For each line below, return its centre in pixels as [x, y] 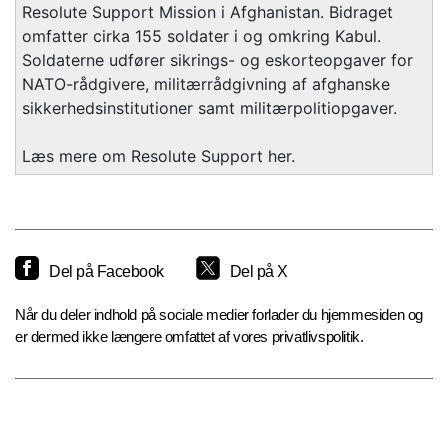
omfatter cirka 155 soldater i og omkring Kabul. [201, 36]
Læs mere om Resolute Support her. [158, 156]
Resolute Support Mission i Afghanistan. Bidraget [207, 12]
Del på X [258, 272]
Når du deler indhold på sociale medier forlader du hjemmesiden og [219, 315]
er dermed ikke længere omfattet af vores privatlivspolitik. [189, 337]
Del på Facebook [106, 272]
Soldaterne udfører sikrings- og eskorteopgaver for [217, 60]
